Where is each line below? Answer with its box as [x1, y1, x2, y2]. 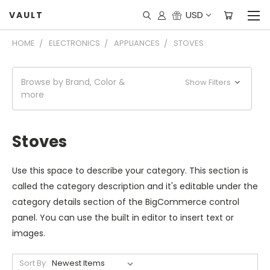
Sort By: [19, 257, 48, 269]
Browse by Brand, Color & [21, 76, 125, 88]
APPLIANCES [114, 37, 160, 49]
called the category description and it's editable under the [12, 180, 258, 192]
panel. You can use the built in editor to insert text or [12, 212, 234, 224]
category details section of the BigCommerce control [12, 196, 239, 208]
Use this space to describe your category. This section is [12, 165, 248, 177]
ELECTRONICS [49, 37, 100, 49]
